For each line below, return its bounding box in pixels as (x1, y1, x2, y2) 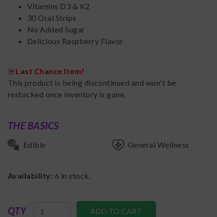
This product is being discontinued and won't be (8, 78, 176, 88)
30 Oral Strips (27, 13, 77, 23)
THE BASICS (8, 120, 59, 132)
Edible (23, 140, 46, 150)
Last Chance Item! (15, 66, 85, 76)
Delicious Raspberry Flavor (27, 36, 124, 46)
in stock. (59, 171, 91, 181)
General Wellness (128, 140, 189, 150)
